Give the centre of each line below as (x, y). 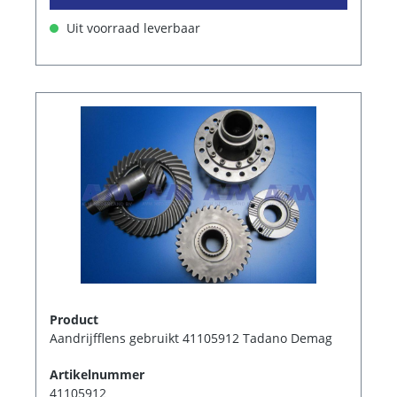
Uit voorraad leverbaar (132, 27)
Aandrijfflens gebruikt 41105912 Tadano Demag (191, 338)
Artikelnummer (97, 374)
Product (74, 319)
